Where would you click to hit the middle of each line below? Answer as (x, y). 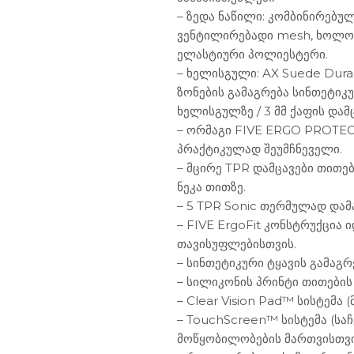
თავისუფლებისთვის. (237, 244)
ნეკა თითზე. (211, 187)
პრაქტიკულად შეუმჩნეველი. (260, 149)
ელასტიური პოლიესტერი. (252, 55)
